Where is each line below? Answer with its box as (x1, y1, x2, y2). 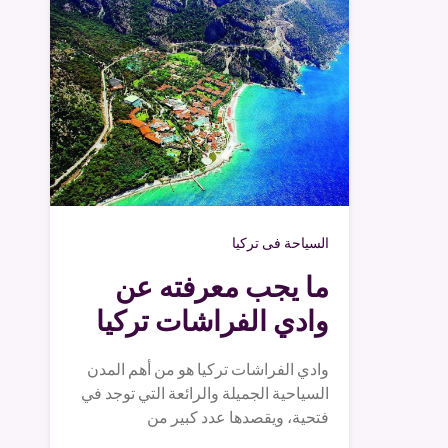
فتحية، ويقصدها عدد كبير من (147, 407, 329, 429)
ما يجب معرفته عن (115, 268, 329, 306)
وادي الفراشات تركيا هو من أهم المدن (87, 359, 329, 381)
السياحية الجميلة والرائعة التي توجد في (81, 383, 329, 405)
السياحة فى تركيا (232, 234, 329, 253)
